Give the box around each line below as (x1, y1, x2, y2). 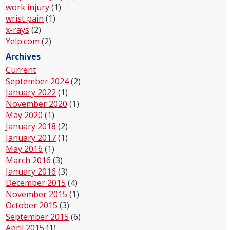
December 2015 (6, 177, 66, 188)
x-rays (6, 24, 29, 35)
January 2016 (6, 166, 56, 177)
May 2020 (6, 109, 43, 121)
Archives (6, 51, 41, 62)
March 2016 (6, 155, 51, 166)
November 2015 (6, 188, 67, 200)
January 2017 (6, 132, 56, 143)
